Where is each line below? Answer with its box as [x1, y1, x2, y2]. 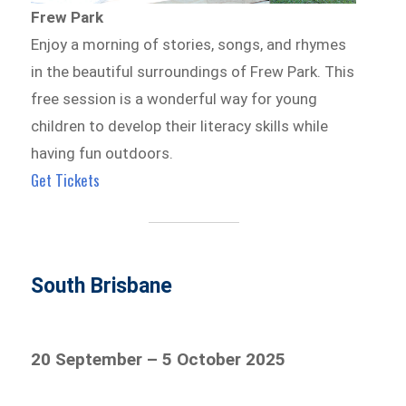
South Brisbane [31, 274, 173, 299]
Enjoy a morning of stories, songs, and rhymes [31, 35, 347, 54]
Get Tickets [31, 169, 101, 192]
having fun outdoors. [31, 144, 174, 163]
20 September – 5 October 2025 [31, 349, 286, 371]
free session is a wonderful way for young [31, 90, 318, 109]
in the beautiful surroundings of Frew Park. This [31, 63, 355, 82]
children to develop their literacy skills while [31, 117, 329, 136]
